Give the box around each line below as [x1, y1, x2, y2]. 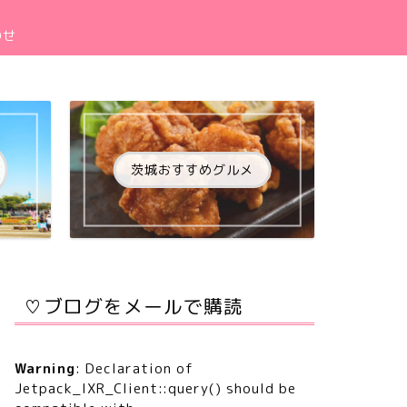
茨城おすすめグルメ [131, 161, 254, 178]
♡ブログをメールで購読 [23, 294, 243, 319]
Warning [14, 359, 75, 379]
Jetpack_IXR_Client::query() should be [14, 379, 296, 399]
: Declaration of [74, 359, 194, 379]
